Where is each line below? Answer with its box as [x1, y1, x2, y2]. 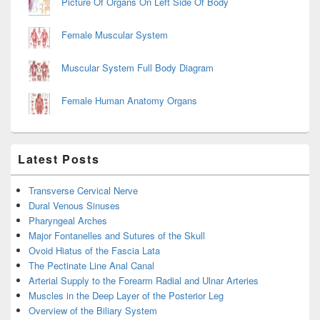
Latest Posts [18, 151, 100, 168]
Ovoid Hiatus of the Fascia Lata [29, 244, 160, 258]
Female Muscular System [61, 28, 168, 42]
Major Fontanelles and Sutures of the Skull [29, 229, 205, 243]
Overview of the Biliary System [29, 304, 157, 318]
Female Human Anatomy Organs [61, 94, 197, 108]
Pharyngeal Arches [29, 214, 107, 228]
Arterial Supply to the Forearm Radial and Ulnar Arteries [29, 274, 259, 288]
